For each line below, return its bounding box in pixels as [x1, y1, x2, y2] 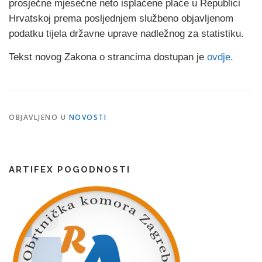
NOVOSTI [68, 112, 106, 122]
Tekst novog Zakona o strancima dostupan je [9, 51, 207, 63]
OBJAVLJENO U [9, 112, 69, 122]
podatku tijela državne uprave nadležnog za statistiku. [9, 28, 244, 39]
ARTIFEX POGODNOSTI [9, 164, 130, 175]
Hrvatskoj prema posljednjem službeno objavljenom [9, 13, 233, 24]
